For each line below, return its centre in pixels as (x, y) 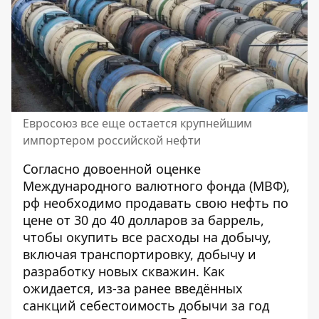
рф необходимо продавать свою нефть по (156, 203)
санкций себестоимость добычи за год (146, 305)
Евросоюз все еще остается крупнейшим (137, 123)
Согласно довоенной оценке (112, 168)
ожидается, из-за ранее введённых (133, 288)
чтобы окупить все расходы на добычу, (147, 237)
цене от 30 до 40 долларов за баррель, (143, 220)
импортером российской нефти (112, 140)
